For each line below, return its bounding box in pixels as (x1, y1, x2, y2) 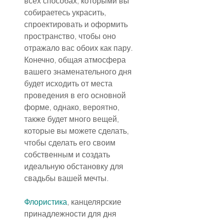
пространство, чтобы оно (24, 31, 118, 41)
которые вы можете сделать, (24, 126, 131, 136)
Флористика (24, 197, 67, 207)
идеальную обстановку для (24, 161, 125, 172)
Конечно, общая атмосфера (24, 55, 128, 65)
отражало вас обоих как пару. (24, 43, 135, 53)
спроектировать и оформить (24, 19, 130, 30)
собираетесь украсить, (24, 7, 108, 18)
